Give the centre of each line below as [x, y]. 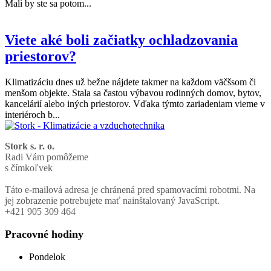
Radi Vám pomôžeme [47, 157]
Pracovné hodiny [44, 234]
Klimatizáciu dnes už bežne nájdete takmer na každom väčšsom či [130, 82]
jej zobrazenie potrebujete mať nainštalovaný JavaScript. [112, 201]
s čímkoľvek [29, 168]
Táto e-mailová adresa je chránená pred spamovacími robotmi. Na [130, 190]
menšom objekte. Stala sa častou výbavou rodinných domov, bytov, [133, 93]
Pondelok [47, 257]
